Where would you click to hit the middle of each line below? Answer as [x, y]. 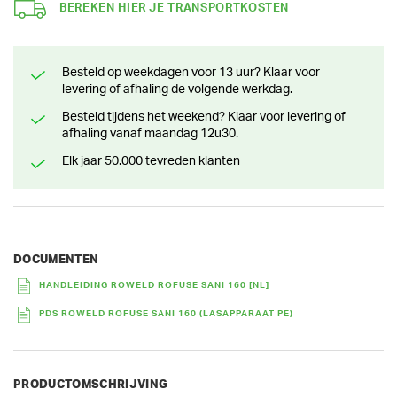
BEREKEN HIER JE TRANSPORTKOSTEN [175, 9]
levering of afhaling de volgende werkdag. [177, 89]
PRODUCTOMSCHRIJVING [91, 385]
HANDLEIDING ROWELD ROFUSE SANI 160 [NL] [154, 286]
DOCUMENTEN [56, 260]
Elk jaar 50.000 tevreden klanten [155, 161]
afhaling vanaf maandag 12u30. [150, 133]
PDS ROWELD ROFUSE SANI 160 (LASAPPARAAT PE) [166, 314]
